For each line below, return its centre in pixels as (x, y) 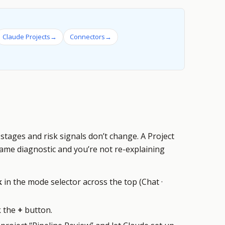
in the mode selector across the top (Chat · (82, 182)
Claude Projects (26, 37)
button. (37, 210)
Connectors (87, 37)
